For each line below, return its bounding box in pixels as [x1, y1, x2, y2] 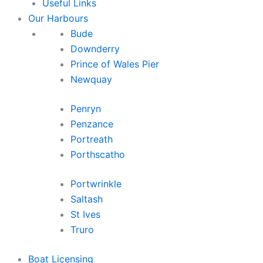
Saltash [70, 193, 103, 205]
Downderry [70, 42, 120, 55]
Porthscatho [70, 148, 125, 160]
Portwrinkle [70, 177, 122, 190]
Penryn [70, 102, 101, 114]
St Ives [70, 208, 100, 220]
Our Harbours [28, 12, 88, 24]
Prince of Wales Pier [70, 58, 159, 70]
